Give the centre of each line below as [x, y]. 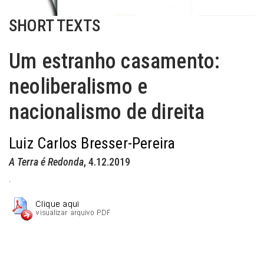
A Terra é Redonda [46, 162]
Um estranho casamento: [115, 61]
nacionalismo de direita [107, 112]
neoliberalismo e [78, 87]
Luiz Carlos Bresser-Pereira [92, 143]
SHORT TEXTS [55, 26]
